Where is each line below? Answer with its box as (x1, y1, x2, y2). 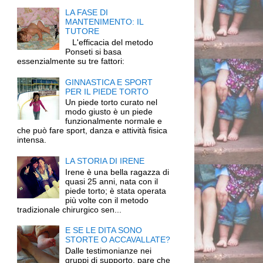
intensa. (16, 135, 46, 145)
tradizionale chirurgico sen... (16, 204, 122, 214)
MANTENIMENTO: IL (65, 17, 144, 27)
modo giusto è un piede (65, 107, 153, 117)
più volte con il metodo (65, 195, 149, 205)
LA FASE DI (65, 8, 109, 18)
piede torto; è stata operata (65, 186, 167, 195)
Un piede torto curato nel (65, 97, 158, 107)
